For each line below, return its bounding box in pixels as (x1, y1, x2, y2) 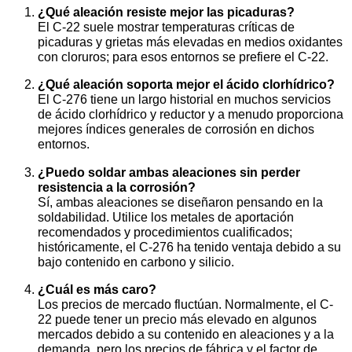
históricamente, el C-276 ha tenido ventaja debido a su (38, 239, 341, 254)
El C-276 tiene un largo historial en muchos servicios (38, 92, 331, 107)
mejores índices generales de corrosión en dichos (38, 122, 314, 137)
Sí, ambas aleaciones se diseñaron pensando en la (38, 194, 323, 209)
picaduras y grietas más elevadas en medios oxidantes (38, 35, 343, 49)
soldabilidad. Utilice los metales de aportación (38, 209, 294, 224)
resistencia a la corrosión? (38, 179, 196, 194)
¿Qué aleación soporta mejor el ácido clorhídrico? (38, 77, 335, 92)
